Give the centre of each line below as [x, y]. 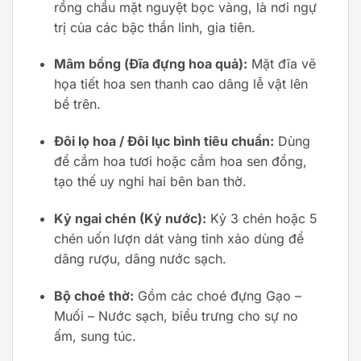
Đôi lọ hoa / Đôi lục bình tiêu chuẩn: [164, 141]
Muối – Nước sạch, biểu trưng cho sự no [176, 315]
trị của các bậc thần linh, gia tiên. [154, 27]
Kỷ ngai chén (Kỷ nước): [130, 219]
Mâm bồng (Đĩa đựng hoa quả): [150, 64]
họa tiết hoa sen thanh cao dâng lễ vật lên [180, 84]
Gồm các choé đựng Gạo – [217, 295]
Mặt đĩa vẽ [281, 64]
